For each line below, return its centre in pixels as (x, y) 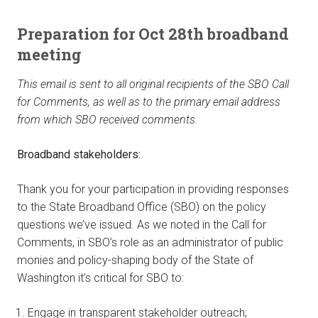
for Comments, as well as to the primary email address (149, 102)
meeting (49, 55)
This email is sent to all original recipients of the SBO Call (153, 84)
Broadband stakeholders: (79, 155)
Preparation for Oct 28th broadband (153, 34)
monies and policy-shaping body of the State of (135, 261)
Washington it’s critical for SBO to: (100, 278)
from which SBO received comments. (108, 120)
